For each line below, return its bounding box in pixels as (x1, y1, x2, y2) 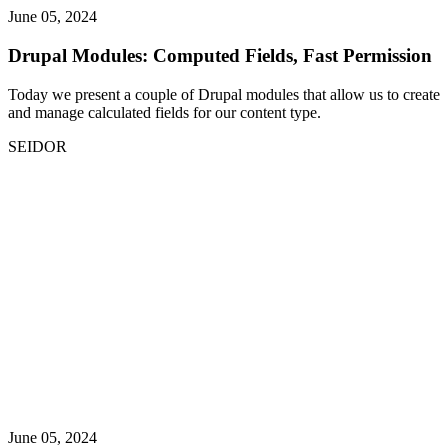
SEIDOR (8, 137, 67, 155)
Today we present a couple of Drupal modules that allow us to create (8, 85, 440, 103)
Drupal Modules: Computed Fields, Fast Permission (8, 44, 432, 66)
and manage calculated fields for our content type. (8, 103, 321, 121)
